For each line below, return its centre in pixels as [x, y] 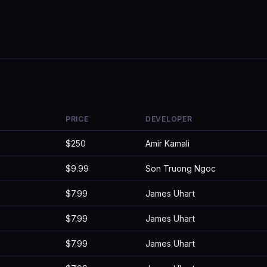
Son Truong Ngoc [181, 168]
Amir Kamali [167, 143]
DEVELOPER [169, 119]
